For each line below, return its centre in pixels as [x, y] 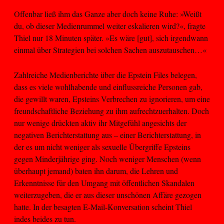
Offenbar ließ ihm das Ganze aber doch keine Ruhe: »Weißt [108, 13]
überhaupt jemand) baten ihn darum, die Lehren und [96, 171]
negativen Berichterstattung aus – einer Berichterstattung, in [107, 135]
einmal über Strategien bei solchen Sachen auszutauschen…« [110, 49]
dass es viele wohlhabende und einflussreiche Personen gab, [108, 87]
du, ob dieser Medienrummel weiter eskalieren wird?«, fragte [110, 25]
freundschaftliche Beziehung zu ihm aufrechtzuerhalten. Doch [111, 111]
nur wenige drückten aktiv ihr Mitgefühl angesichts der [100, 123]
